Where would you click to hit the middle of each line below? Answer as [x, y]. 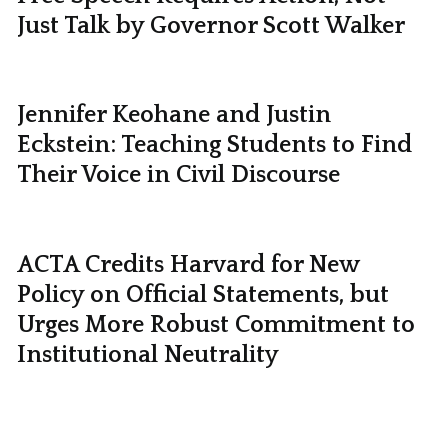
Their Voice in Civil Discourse [178, 175]
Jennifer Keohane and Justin [173, 115]
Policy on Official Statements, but [202, 294]
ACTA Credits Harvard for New [187, 264]
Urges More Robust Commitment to [215, 324]
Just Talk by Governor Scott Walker [210, 26]
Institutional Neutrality [147, 354]
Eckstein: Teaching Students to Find [214, 145]
